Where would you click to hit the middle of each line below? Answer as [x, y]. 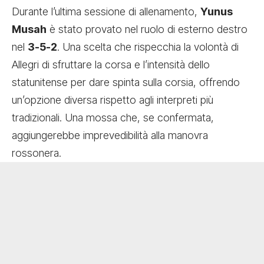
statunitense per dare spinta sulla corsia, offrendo [126, 82]
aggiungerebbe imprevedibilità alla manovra [110, 135]
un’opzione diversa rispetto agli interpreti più [113, 100]
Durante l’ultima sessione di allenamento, [106, 11]
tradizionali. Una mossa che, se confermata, [113, 117]
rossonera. [37, 153]
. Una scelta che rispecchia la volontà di [148, 47]
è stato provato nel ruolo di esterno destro [147, 29]
